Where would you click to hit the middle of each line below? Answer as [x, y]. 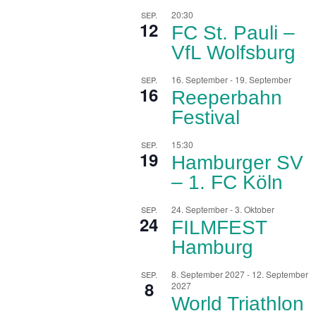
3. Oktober [255, 209]
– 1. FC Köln [227, 182]
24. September [200, 209]
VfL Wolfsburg [234, 52]
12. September [280, 274]
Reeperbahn [227, 97]
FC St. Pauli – [233, 32]
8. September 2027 [208, 274]
